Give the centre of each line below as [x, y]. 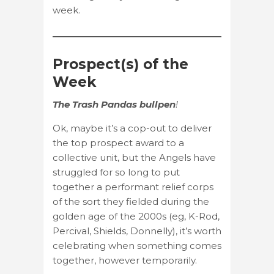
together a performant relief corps [133, 187]
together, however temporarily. [125, 260]
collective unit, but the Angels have [134, 157]
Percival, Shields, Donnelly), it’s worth [137, 231]
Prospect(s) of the [120, 64]
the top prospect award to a [118, 143]
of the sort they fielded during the [131, 201]
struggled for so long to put [116, 172]
